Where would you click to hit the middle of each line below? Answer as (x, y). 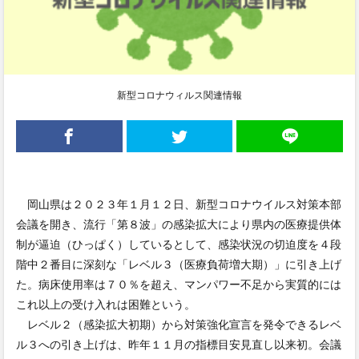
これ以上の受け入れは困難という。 (106, 305)
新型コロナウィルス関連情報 (179, 95)
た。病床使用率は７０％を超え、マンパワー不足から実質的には (179, 284)
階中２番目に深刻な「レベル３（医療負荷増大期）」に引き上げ (179, 264)
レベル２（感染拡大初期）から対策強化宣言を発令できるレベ (179, 325)
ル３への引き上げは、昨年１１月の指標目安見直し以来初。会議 (179, 345)
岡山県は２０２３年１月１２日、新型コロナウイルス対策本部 (179, 204)
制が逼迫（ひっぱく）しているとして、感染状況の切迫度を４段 (179, 244)
